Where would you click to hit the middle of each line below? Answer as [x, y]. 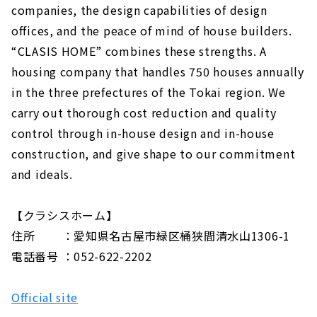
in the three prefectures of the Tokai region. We [149, 92]
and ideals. [42, 174]
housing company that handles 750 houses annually [158, 72]
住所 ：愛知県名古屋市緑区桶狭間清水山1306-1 [151, 236]
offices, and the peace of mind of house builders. [152, 31]
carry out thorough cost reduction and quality [144, 113]
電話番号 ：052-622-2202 [82, 257]
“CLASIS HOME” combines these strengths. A [139, 51]
